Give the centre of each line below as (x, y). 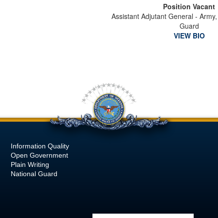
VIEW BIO (189, 36)
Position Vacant (189, 6)
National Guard (34, 174)
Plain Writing (30, 164)
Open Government (39, 155)
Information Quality (40, 146)
